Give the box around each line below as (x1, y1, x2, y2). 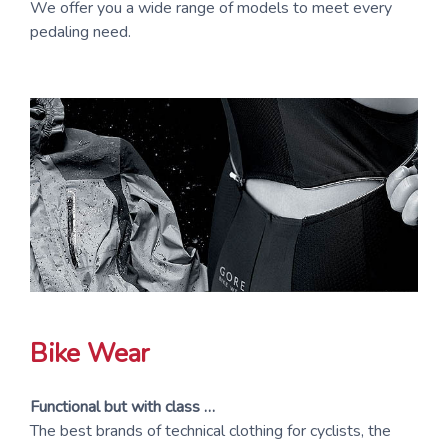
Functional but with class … (30, 395, 215, 418)
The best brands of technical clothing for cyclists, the (30, 419, 391, 442)
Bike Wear (30, 335, 150, 371)
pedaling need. (30, 20, 131, 43)
